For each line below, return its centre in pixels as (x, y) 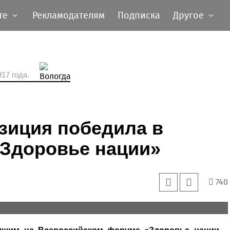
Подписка (139, 15)
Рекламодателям (69, 15)
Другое (188, 15)
